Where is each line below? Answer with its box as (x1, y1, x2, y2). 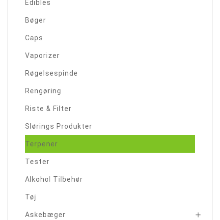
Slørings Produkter (25, 122, 92, 131)
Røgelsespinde (25, 69, 78, 78)
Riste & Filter (25, 105, 72, 113)
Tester (25, 158, 50, 166)
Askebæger (25, 211, 66, 219)
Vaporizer (25, 52, 60, 60)
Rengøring (25, 87, 61, 95)
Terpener (25, 140, 58, 148)
